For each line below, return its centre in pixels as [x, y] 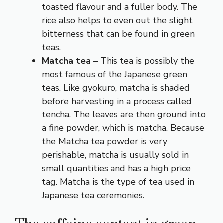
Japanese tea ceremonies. [93, 195]
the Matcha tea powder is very [105, 141]
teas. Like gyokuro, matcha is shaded [116, 87]
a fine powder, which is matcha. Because [123, 128]
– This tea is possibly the [142, 60]
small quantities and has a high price [116, 168]
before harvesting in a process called [117, 101]
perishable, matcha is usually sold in [115, 155]
